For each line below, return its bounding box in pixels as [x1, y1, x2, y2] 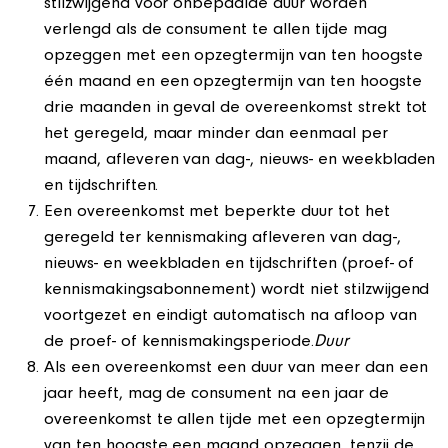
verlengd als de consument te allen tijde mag [44, 22, 387, 40]
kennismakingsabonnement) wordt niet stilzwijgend [44, 282, 430, 300]
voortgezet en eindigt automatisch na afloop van [44, 308, 417, 326]
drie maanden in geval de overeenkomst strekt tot [44, 100, 428, 118]
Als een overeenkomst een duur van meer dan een [44, 360, 428, 378]
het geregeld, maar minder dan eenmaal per [44, 126, 388, 144]
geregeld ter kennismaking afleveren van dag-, [44, 230, 401, 248]
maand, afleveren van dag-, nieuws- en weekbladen [44, 152, 436, 170]
